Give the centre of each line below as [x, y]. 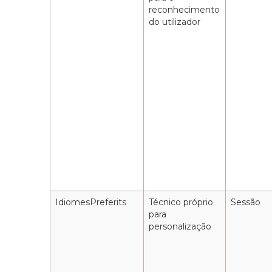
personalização [180, 227]
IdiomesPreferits [91, 202]
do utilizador [175, 22]
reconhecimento [185, 10]
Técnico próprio [181, 202]
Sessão [246, 202]
